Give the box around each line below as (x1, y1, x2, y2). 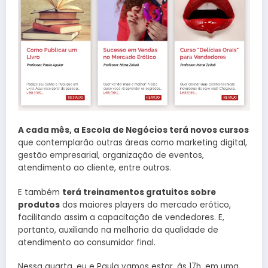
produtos (18, 199, 60, 211)
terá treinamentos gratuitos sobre (62, 186, 216, 198)
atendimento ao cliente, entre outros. (18, 162, 171, 174)
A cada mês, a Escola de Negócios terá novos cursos (18, 124, 249, 136)
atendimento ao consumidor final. (18, 236, 156, 248)
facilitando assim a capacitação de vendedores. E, (18, 211, 224, 223)
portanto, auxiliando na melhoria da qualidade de (18, 224, 218, 236)
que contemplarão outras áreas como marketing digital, (18, 137, 247, 149)
